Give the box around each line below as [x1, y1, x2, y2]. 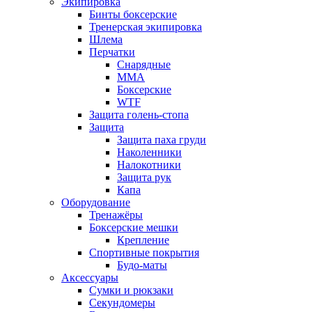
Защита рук [117, 171, 171, 183]
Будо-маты [117, 259, 167, 271]
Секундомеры [89, 297, 155, 309]
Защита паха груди [117, 134, 206, 146]
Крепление [117, 234, 169, 246]
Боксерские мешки [89, 221, 178, 233]
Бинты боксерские [89, 8, 177, 20]
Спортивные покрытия [89, 247, 199, 258]
